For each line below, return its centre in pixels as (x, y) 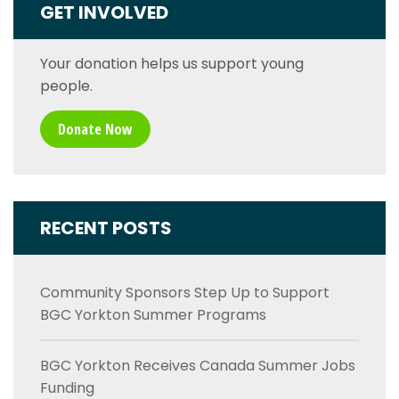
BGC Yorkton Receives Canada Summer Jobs (198, 365)
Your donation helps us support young (172, 63)
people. (66, 85)
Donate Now (95, 129)
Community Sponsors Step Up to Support (185, 292)
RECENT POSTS (106, 228)
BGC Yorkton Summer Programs (153, 314)
